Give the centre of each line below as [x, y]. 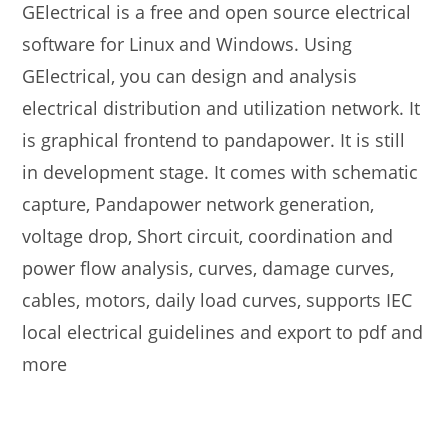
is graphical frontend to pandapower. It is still [214, 140]
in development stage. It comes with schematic [220, 172]
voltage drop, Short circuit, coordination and [208, 236]
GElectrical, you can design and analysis [190, 76]
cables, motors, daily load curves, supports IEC [217, 300]
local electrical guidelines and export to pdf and [223, 332]
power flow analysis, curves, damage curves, [208, 268]
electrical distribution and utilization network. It [221, 108]
